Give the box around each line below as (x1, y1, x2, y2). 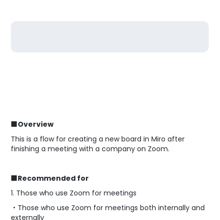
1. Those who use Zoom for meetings (11, 188, 137, 198)
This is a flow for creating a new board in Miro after (11, 134, 185, 144)
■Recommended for (11, 173, 89, 183)
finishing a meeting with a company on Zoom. (11, 144, 170, 154)
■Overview (11, 119, 54, 129)
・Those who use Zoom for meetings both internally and (11, 203, 205, 213)
